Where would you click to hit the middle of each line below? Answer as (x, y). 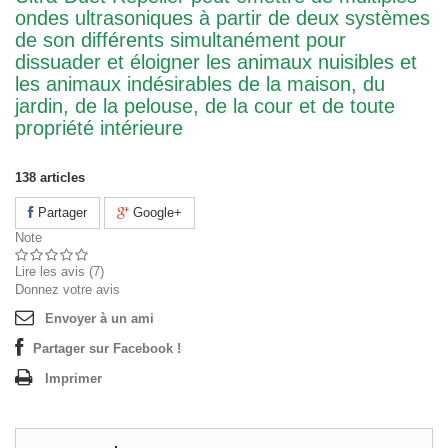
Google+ (155, 212)
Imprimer (73, 378)
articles (62, 177)
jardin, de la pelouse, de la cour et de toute (205, 106)
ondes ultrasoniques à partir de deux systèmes (222, 18)
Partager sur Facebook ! (107, 348)
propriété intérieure (99, 128)
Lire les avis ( (54, 271)
